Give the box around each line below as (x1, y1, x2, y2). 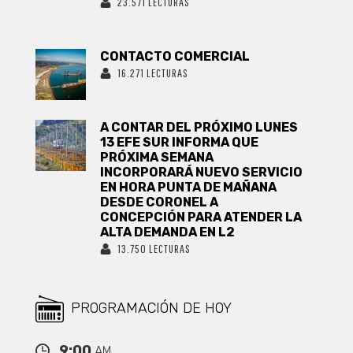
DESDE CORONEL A (100, 195, 219, 210)
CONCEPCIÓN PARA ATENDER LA (100, 210, 303, 225)
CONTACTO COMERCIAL (100, 49, 251, 64)
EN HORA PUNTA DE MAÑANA (100, 180, 277, 195)
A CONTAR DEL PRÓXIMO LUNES (100, 120, 299, 135)
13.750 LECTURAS (117, 242, 191, 255)
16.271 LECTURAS (117, 66, 189, 80)
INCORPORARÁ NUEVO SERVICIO (100, 165, 303, 180)
